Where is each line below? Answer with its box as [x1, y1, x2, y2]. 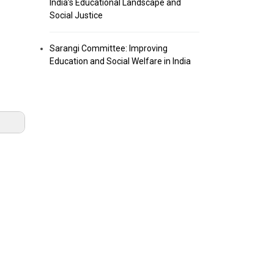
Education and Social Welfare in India [50, 56, 191, 66]
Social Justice [50, 10, 103, 20]
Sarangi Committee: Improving [50, 43, 168, 53]
